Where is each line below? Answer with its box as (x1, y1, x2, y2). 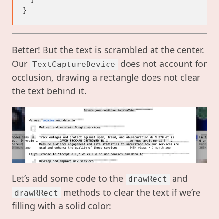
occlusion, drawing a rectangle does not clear (12, 71, 200, 83)
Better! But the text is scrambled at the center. (12, 44, 204, 56)
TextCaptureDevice (32, 59, 115, 69)
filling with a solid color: (12, 199, 111, 212)
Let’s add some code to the (12, 172, 126, 184)
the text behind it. (12, 85, 87, 97)
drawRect (128, 174, 167, 184)
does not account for (118, 57, 207, 69)
